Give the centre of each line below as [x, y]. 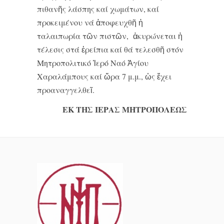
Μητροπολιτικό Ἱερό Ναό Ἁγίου [93, 63]
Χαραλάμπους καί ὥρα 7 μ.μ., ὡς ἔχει [104, 76]
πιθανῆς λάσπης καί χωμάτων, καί [98, 9]
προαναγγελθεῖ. [66, 90]
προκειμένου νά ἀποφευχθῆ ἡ [90, 22]
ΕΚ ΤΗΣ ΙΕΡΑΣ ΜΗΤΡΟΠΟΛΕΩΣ [125, 109]
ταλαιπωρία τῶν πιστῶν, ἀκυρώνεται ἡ [110, 36]
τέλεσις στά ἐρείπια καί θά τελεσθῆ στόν [110, 49]
